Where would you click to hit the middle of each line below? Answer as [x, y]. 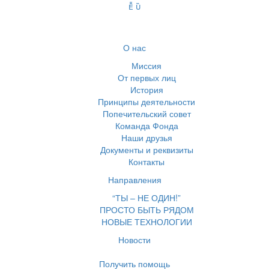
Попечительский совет [147, 113]
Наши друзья [147, 138]
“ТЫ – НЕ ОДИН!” [147, 198]
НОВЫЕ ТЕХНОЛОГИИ [147, 222]
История [147, 89]
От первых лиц [147, 77]
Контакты [147, 162]
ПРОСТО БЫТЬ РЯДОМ [147, 210]
